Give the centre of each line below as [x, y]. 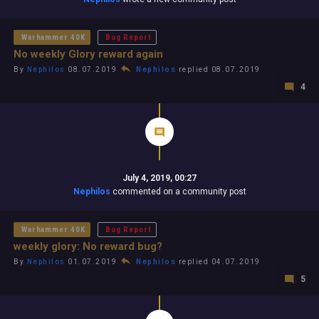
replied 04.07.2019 [218, 262]
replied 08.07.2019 [218, 69]
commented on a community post [178, 192]
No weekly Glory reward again [88, 54]
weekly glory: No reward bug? [88, 246]
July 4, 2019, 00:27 [159, 178]
